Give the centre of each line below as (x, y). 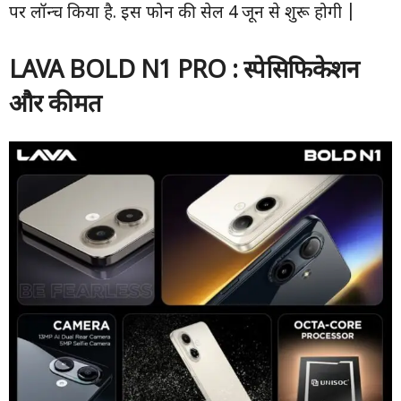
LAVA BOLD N (84, 72)
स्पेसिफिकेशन (301, 72)
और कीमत (55, 106)
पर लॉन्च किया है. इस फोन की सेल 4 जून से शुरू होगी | (182, 14)
